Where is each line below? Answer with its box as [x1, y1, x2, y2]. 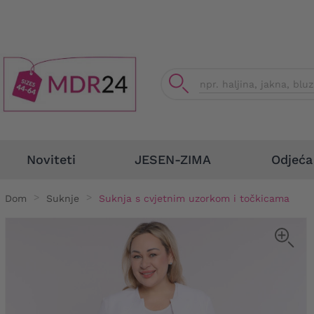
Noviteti [26, 152, 76, 167]
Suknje [46, 192, 79, 204]
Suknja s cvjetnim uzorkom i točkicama [99, 192, 289, 204]
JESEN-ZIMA [134, 152, 211, 167]
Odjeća [271, 151, 313, 167]
